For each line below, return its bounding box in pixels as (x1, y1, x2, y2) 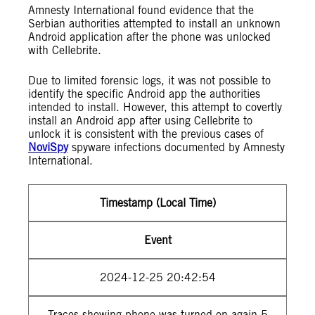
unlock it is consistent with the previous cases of (28, 127, 264, 141)
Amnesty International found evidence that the (28, 4, 254, 17)
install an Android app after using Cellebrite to (28, 114, 252, 127)
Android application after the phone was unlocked (28, 30, 271, 44)
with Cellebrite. (28, 44, 101, 57)
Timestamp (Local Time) (99, 196, 216, 210)
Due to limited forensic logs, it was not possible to (28, 74, 271, 87)
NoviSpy (28, 141, 68, 154)
